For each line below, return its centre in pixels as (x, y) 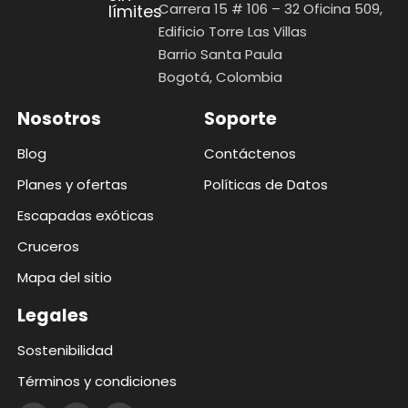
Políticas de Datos (266, 184)
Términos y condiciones (97, 381)
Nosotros (60, 118)
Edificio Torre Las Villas (233, 32)
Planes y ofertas (73, 184)
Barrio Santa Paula (221, 55)
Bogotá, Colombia (221, 77)
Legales (53, 315)
